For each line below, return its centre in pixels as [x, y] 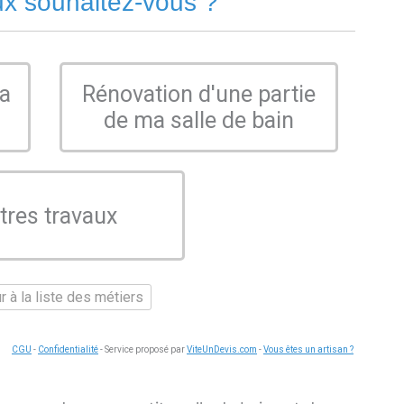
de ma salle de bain [199, 121]
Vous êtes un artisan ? [308, 350]
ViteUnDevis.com [222, 350]
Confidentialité [68, 350]
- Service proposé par [142, 350]
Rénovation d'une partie [199, 95]
